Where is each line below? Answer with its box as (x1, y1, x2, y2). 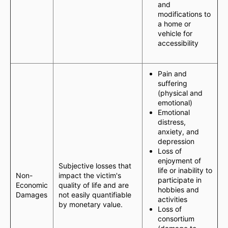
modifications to (158, 10, 211, 18)
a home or (158, 19, 191, 28)
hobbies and (158, 185, 199, 194)
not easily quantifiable (59, 190, 131, 199)
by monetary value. (59, 200, 123, 209)
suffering (158, 79, 187, 88)
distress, (158, 118, 186, 126)
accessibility (158, 39, 198, 47)
